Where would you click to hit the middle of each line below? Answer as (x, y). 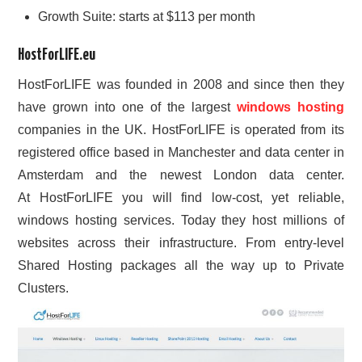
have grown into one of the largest (127, 107)
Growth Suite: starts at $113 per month (147, 16)
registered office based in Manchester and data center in (181, 153)
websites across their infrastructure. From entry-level (181, 243)
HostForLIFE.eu (57, 55)
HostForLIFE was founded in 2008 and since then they (181, 85)
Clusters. (44, 288)
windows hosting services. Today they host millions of (181, 221)
